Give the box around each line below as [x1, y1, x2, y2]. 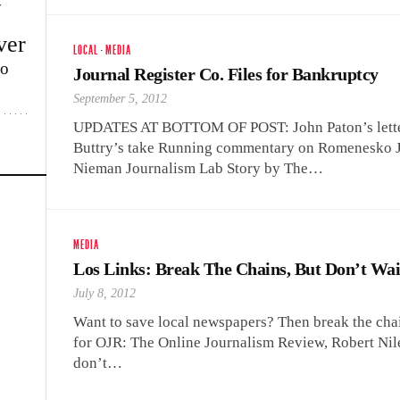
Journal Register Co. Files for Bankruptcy [73, 64, 379, 84]
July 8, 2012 [73, 287, 136, 300]
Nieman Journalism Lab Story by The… [73, 160, 323, 177]
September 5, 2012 [73, 92, 167, 105]
